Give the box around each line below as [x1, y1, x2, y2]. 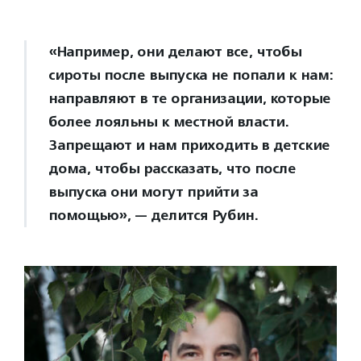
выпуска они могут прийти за [48, 183, 258, 201]
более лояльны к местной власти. [48, 113, 288, 131]
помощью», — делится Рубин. [48, 206, 261, 225]
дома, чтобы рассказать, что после [48, 160, 296, 178]
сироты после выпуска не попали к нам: [48, 66, 333, 85]
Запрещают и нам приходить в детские [48, 136, 330, 155]
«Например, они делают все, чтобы [48, 43, 301, 61]
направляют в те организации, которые [48, 89, 330, 108]
